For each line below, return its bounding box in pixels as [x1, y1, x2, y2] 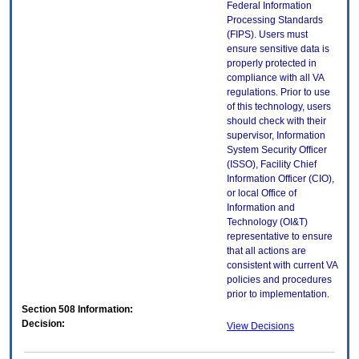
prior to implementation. [227, 288, 329, 301]
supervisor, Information [227, 130, 325, 142]
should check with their [227, 115, 326, 127]
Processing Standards [227, 14, 323, 26]
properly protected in [227, 58, 317, 70]
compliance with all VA [227, 72, 324, 84]
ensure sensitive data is [227, 43, 329, 55]
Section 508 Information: [22, 304, 133, 316]
